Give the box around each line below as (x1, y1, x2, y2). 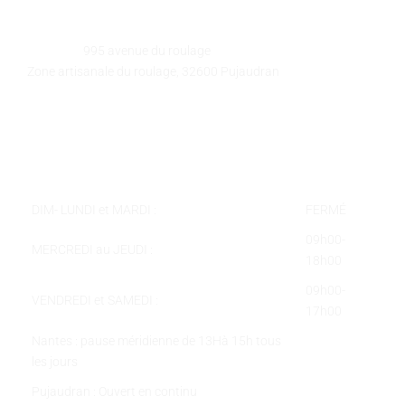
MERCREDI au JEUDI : (32, 241, 153, 257)
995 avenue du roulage (80, 42, 211, 58)
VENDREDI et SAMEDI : (32, 292, 158, 307)
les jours (32, 353, 78, 369)
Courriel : (27, 130, 80, 146)
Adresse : (27, 42, 80, 58)
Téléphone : (27, 97, 95, 112)
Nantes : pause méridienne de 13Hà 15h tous (32, 333, 281, 348)
